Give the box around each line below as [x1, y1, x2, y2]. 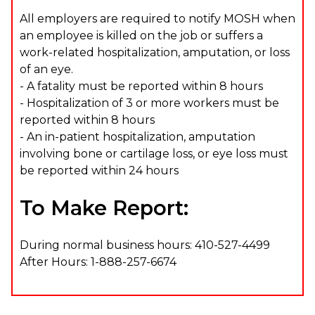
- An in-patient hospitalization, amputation [20, 129, 255, 143]
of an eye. [20, 62, 73, 76]
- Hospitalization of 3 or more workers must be [20, 96, 279, 110]
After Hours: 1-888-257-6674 [20, 255, 176, 269]
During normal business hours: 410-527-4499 [20, 238, 270, 252]
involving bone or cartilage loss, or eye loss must [20, 146, 288, 160]
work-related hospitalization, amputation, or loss [20, 45, 290, 59]
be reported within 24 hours [20, 163, 179, 177]
